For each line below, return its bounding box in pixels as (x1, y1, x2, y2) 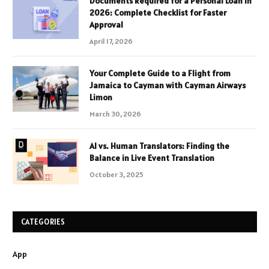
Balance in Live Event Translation (89, 153, 214, 164)
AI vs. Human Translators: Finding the (89, 141, 229, 152)
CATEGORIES (21, 217, 65, 228)
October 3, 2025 (89, 170, 144, 180)
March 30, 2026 (89, 109, 141, 119)
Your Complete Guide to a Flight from (89, 68, 231, 79)
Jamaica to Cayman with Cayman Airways (89, 80, 246, 91)
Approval (89, 19, 123, 31)
